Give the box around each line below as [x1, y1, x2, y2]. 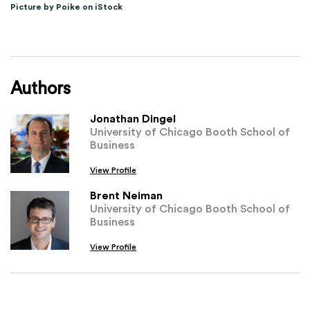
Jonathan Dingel [90, 111, 176, 125]
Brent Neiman [90, 188, 163, 202]
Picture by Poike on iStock [10, 1, 122, 12]
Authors [10, 77, 71, 98]
